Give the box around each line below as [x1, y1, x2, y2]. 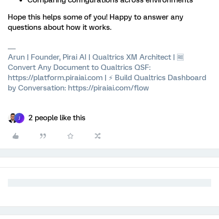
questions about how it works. [8, 23, 111, 32]
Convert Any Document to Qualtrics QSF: [8, 63, 151, 72]
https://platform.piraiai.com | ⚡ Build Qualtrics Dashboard [8, 73, 206, 82]
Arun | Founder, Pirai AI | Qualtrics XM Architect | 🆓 [8, 53, 184, 62]
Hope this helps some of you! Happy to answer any [8, 13, 183, 22]
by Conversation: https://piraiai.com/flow [8, 84, 149, 92]
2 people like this [28, 113, 86, 122]
